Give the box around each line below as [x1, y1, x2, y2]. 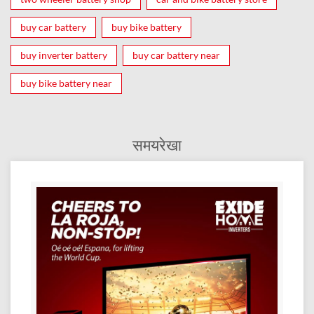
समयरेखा [132, 135, 182, 155]
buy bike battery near [20, 77, 112, 90]
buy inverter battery [20, 49, 107, 62]
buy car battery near [132, 49, 220, 62]
